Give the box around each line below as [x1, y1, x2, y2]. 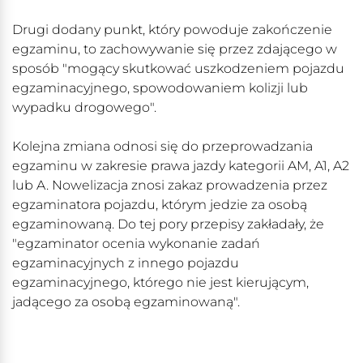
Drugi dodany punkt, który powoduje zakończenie [12, 22, 332, 38]
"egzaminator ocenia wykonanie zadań [12, 236, 260, 252]
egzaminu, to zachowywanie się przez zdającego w [12, 41, 337, 58]
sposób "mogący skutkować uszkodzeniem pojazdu [12, 61, 344, 77]
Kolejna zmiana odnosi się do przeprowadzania [12, 139, 313, 155]
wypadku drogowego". [12, 100, 156, 116]
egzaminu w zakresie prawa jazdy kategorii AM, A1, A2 [12, 158, 349, 174]
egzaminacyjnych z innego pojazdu [12, 255, 239, 271]
